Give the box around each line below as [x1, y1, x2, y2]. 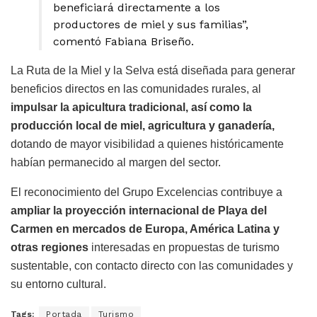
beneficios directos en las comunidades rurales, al [11, 82, 261, 95]
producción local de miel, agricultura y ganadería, [11, 119, 275, 132]
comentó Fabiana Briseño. [53, 34, 194, 48]
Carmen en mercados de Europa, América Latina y [11, 222, 279, 235]
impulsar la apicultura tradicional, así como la [11, 100, 252, 113]
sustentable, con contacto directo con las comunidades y [11, 259, 293, 272]
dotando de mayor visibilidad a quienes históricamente [11, 137, 284, 150]
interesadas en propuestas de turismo [88, 241, 279, 253]
